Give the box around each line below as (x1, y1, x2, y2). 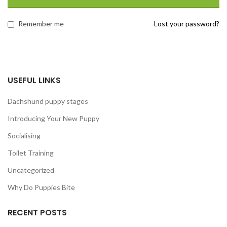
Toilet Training (8, 148, 54, 157)
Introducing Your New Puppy (8, 114, 99, 123)
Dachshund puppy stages (8, 97, 88, 105)
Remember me (18, 19, 64, 28)
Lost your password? (154, 19, 219, 28)
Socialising (8, 131, 41, 140)
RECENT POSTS (8, 207, 67, 218)
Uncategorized (8, 166, 54, 174)
